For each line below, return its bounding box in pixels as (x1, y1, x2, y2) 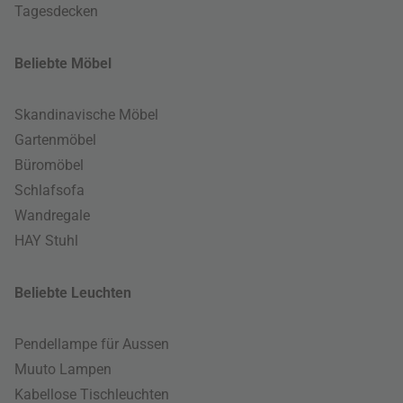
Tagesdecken (14, 2, 98, 20)
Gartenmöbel (14, 130, 96, 148)
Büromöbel (14, 156, 84, 174)
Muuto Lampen (14, 360, 112, 378)
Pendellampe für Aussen (14, 335, 169, 353)
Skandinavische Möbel (14, 105, 158, 123)
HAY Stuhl (14, 231, 78, 249)
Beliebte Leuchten (14, 283, 131, 301)
